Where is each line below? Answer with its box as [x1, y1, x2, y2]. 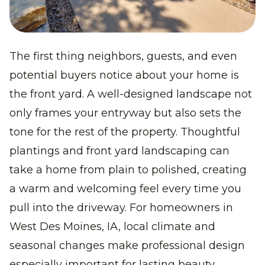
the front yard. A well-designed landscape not [9, 87, 252, 101]
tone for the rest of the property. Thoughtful [9, 125, 240, 138]
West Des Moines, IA [9, 219, 118, 233]
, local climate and [118, 219, 215, 233]
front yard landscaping [86, 144, 207, 157]
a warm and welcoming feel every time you [9, 182, 241, 195]
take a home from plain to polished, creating [9, 163, 247, 176]
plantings [9, 144, 60, 157]
